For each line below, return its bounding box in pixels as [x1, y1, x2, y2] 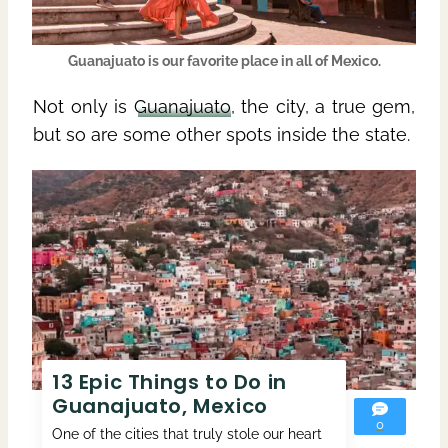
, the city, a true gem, [230, 95, 415, 117]
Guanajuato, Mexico [52, 391, 268, 420]
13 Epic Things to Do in [52, 367, 287, 396]
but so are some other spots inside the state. [33, 123, 410, 145]
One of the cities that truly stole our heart [52, 425, 322, 442]
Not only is [33, 95, 134, 117]
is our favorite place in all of [144, 52, 331, 69]
